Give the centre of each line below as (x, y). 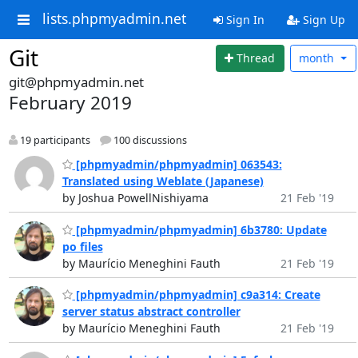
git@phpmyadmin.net (76, 82)
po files (82, 246)
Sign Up (322, 20)
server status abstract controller (151, 312)
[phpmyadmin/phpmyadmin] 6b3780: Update (199, 229)
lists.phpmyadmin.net (114, 19)
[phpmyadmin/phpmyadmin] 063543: (177, 165)
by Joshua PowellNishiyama (135, 198)
